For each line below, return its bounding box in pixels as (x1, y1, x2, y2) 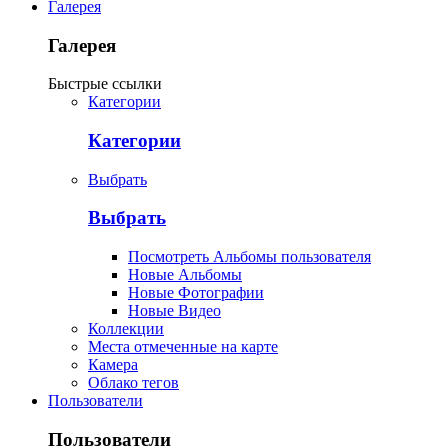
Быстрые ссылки (48, 75, 162, 93)
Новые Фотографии (128, 284, 264, 302)
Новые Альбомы (128, 266, 242, 284)
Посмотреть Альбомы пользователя (128, 248, 371, 266)
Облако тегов (88, 374, 179, 392)
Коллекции (88, 320, 164, 338)
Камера (88, 356, 138, 374)
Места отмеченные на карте (88, 338, 278, 356)
